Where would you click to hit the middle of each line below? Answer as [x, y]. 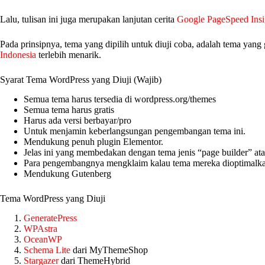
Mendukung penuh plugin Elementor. [93, 141]
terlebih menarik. [70, 55]
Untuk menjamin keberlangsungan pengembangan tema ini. [135, 131]
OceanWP [43, 239]
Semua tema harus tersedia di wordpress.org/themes [120, 99]
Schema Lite [48, 250]
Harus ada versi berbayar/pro [77, 120]
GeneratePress [50, 218]
